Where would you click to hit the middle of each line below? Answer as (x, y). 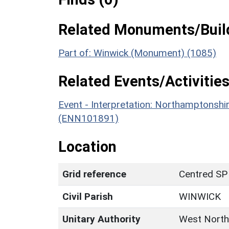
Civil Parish (88, 196)
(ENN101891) (88, 118)
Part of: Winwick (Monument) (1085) (137, 53)
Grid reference (94, 174)
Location (87, 146)
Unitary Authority (101, 219)
